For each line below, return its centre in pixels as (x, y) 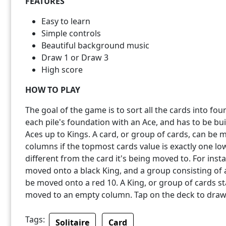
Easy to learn (66, 21)
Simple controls (71, 33)
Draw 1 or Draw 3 (75, 57)
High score (62, 69)
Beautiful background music (95, 45)
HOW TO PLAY (53, 90)
